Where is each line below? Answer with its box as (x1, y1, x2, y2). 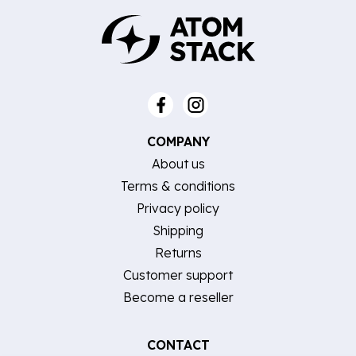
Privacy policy (137, 200, 219, 217)
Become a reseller (122, 289, 234, 306)
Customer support (123, 267, 233, 284)
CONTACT (146, 337, 210, 354)
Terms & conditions (121, 178, 235, 195)
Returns (154, 245, 202, 261)
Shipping (153, 222, 203, 239)
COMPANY (146, 133, 210, 150)
